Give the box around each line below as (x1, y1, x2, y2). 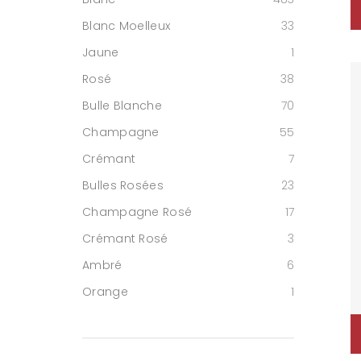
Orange (82, 284, 128, 300)
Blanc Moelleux (82, 18, 171, 34)
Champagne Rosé (82, 204, 193, 220)
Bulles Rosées (82, 177, 164, 193)
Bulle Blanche (82, 98, 162, 114)
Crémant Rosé (82, 230, 168, 247)
